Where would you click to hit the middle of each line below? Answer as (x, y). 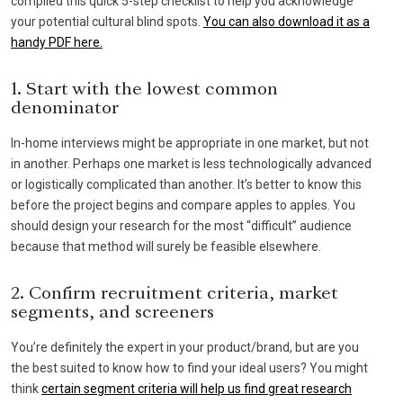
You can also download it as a (287, 21)
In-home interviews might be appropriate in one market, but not (190, 143)
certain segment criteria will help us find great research (197, 388)
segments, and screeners (112, 313)
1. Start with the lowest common (144, 90)
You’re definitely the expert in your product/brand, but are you (185, 347)
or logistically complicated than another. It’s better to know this (186, 184)
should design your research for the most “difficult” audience (181, 225)
